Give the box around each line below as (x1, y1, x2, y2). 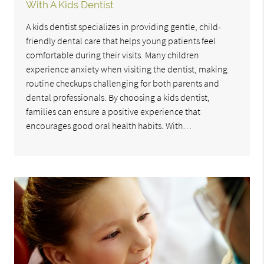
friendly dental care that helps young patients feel (26, 35, 216, 47)
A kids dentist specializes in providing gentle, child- (26, 21, 222, 33)
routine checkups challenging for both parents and (26, 77, 220, 90)
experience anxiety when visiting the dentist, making (26, 63, 228, 75)
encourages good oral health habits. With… (26, 120, 192, 132)
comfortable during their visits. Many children (26, 49, 200, 61)
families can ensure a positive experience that (26, 105, 201, 118)
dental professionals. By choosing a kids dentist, (26, 91, 210, 104)
